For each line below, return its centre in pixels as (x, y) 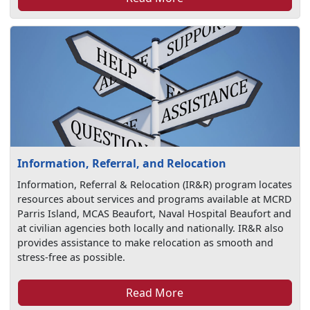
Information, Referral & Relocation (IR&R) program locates (155, 185)
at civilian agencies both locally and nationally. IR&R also (151, 228)
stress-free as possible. (72, 257)
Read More (155, 293)
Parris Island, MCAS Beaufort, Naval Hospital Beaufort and (155, 214)
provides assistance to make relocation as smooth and (146, 243)
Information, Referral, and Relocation (122, 164)
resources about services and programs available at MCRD (155, 199)
